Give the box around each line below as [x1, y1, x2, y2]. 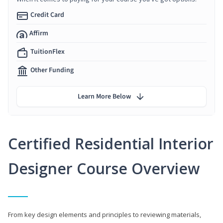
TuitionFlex [30, 46, 65, 57]
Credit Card [30, 9, 64, 20]
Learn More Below [78, 91, 131, 102]
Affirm [29, 28, 48, 38]
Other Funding [30, 65, 74, 75]
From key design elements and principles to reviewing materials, [8, 210, 201, 219]
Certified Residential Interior [8, 133, 214, 154]
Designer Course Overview [8, 158, 200, 179]
